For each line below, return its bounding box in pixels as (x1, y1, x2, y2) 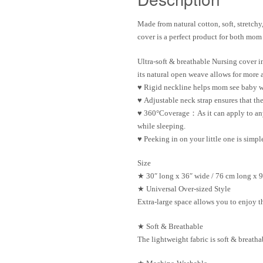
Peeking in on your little (144, 134, 221, 143)
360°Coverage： (144, 108, 197, 117)
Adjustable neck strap (144, 95, 213, 104)
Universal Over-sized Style (146, 184, 231, 194)
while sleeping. (137, 121, 186, 130)
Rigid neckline (144, 82, 191, 92)
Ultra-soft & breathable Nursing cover (137, 56, 257, 66)
